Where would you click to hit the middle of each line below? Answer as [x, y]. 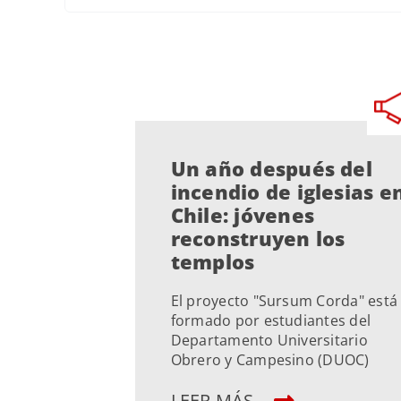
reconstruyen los [258, 239]
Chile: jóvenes [243, 215]
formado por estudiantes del [271, 321]
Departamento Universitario [269, 341]
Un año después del [271, 169]
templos [213, 262]
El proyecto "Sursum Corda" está [284, 301]
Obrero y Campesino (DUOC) [270, 360]
